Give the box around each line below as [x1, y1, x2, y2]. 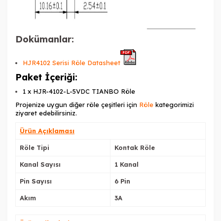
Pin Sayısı [20, 177, 52, 185]
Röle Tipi [20, 144, 49, 152]
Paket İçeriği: [15, 72, 77, 83]
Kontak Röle [114, 144, 155, 152]
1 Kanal [114, 160, 139, 169]
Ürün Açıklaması [20, 127, 74, 135]
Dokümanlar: [15, 34, 74, 45]
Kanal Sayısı [20, 160, 61, 169]
